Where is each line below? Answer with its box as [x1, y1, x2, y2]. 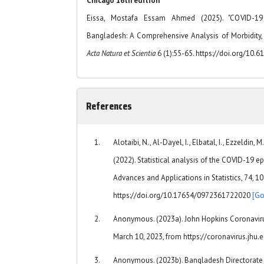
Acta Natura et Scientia [87, 48, 156, 58]
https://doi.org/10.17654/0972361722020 [113, 190, 252, 200]
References [86, 97, 132, 114]
